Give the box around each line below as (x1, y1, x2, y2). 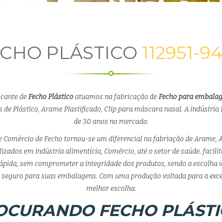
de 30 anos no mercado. (73, 117, 149, 126)
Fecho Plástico (28, 93, 73, 101)
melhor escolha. (86, 184, 136, 193)
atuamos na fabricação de (73, 93, 159, 101)
